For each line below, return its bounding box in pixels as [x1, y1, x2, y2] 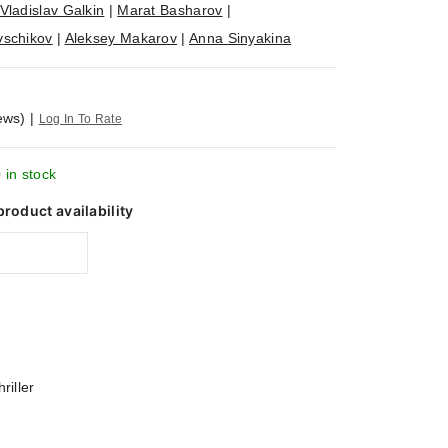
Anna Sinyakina [189, 30, 292, 46]
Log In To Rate [38, 112, 122, 126]
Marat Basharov [117, 2, 223, 18]
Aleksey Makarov [64, 30, 178, 46]
